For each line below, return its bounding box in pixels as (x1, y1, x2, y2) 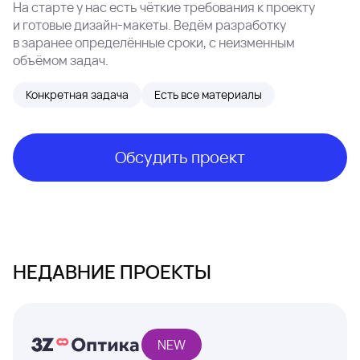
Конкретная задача (26, 86, 129, 102)
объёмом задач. (13, 51, 108, 69)
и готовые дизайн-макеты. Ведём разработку (13, 15, 286, 34)
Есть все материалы (154, 86, 262, 102)
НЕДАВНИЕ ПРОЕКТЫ (13, 257, 211, 284)
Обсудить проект (115, 145, 245, 168)
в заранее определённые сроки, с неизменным (13, 33, 295, 51)
